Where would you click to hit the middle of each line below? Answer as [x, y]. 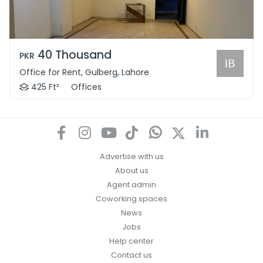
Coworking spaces [131, 199]
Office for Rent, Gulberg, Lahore [84, 73]
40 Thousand [75, 55]
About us [131, 171]
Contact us [131, 255]
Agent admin [131, 185]
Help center [131, 241]
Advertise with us [131, 157]
